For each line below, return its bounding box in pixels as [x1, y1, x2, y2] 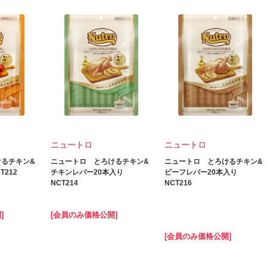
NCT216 [164, 179, 192, 187]
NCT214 [51, 179, 78, 187]
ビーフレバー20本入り [164, 168, 237, 176]
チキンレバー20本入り [51, 168, 123, 176]
